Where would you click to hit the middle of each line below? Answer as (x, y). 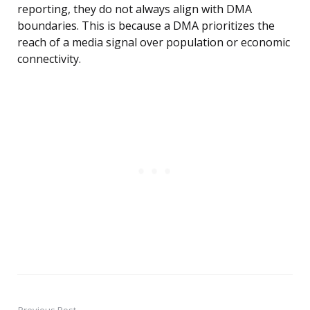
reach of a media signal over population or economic (154, 43)
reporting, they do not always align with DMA (135, 9)
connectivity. (49, 59)
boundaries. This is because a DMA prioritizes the (146, 26)
